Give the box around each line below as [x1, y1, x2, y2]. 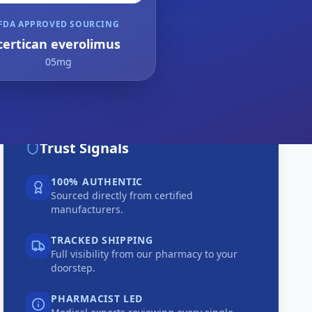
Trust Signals [40, 139, 130, 157]
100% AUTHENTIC [51, 175, 143, 188]
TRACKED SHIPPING [51, 233, 153, 247]
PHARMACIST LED [51, 292, 143, 305]
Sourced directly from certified [51, 189, 194, 202]
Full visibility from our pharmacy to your [51, 247, 238, 260]
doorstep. [51, 261, 96, 274]
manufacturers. [51, 203, 124, 216]
